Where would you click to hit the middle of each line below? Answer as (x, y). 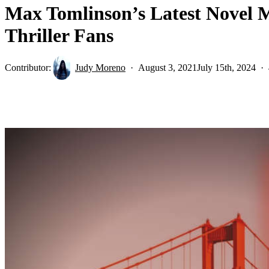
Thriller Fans (59, 35)
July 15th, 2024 (226, 67)
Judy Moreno (100, 67)
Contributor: (29, 67)
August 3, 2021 (168, 67)
